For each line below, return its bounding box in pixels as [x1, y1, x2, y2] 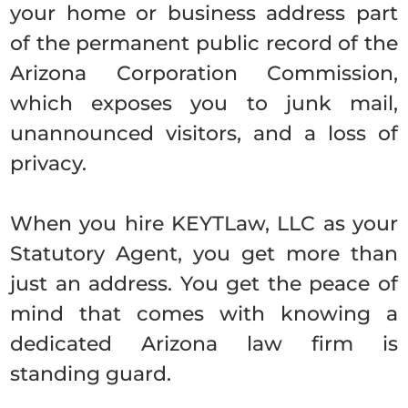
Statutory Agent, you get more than [10, 241, 398, 266]
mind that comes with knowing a [10, 301, 398, 326]
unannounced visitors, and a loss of [10, 121, 398, 146]
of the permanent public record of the [10, 31, 398, 56]
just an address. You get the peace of [10, 271, 398, 296]
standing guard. [10, 362, 172, 386]
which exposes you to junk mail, [10, 91, 398, 116]
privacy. [10, 151, 87, 176]
